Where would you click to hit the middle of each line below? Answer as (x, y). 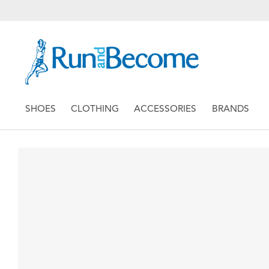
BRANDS (230, 109)
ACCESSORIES (165, 109)
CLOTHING (95, 109)
